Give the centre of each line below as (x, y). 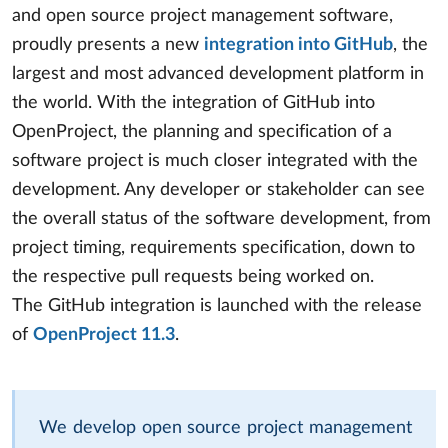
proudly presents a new (108, 44)
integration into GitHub (298, 44)
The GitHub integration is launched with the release (217, 305)
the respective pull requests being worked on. (193, 276)
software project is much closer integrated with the (215, 160)
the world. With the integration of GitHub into (193, 102)
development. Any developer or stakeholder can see (218, 189)
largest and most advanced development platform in (218, 73)
